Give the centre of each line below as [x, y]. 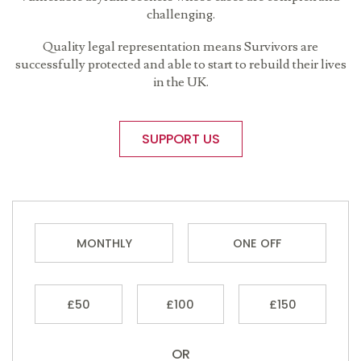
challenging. [180, 15]
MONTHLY [104, 243]
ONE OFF [257, 243]
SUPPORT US [180, 139]
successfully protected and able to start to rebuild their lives [180, 65]
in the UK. [180, 83]
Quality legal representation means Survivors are [180, 48]
